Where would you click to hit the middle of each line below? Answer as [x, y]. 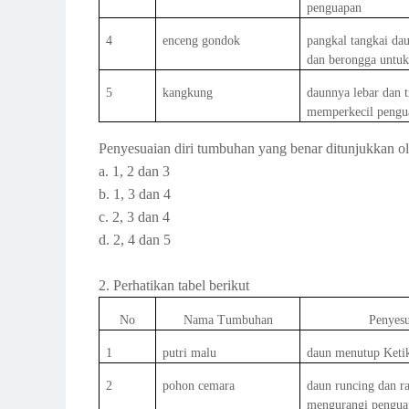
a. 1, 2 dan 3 [134, 171]
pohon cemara [199, 386]
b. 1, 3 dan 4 [135, 194]
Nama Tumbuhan [228, 320]
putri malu [190, 353]
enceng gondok [202, 41]
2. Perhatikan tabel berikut [176, 285]
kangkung [188, 93]
